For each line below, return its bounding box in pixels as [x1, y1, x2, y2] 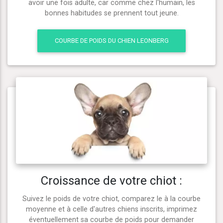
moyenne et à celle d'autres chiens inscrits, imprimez [26, 205, 197, 214]
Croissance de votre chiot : [41, 174, 182, 188]
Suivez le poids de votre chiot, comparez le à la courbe [22, 195, 201, 204]
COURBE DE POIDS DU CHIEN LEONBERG [54, 37, 169, 45]
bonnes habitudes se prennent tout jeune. [44, 8, 179, 17]
